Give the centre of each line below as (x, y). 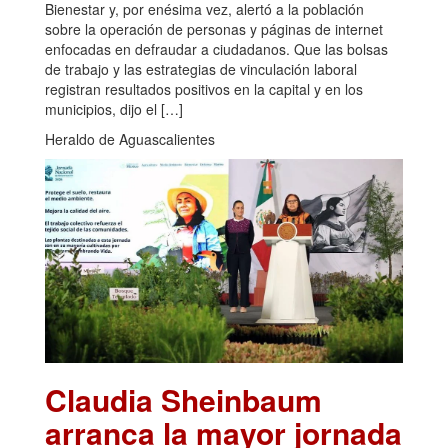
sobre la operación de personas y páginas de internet (214, 28)
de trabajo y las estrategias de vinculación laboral (201, 68)
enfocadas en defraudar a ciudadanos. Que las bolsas (216, 48)
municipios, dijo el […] (114, 108)
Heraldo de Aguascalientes (130, 138)
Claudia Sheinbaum (183, 400)
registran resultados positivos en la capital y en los (204, 88)
